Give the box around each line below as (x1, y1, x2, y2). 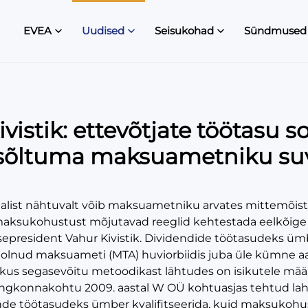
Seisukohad (155, 24, 214, 37)
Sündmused (244, 24, 307, 37)
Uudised (82, 24, 124, 37)
